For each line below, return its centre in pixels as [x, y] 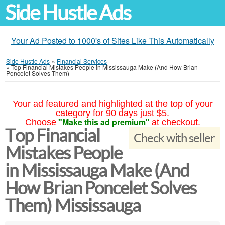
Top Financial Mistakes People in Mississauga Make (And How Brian [104, 67]
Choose [40, 122]
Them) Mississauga [73, 206]
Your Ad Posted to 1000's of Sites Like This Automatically [113, 40]
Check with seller [174, 138]
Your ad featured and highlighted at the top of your [113, 104]
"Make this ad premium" [104, 122]
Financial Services [82, 61]
